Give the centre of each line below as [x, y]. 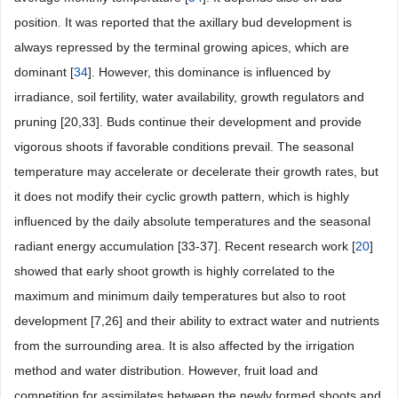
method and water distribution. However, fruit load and [166, 370]
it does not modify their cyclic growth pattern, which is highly [182, 196]
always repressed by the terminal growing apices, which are [182, 47]
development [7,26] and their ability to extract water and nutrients [197, 321]
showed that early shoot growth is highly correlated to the [175, 271]
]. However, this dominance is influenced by [209, 72]
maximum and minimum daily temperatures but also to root [180, 296]
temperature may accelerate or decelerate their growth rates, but [196, 171]
